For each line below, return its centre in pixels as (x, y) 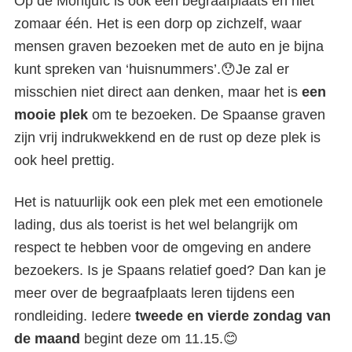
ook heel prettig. (64, 161)
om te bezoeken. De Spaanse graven (207, 115)
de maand (47, 339)
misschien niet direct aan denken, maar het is (158, 92)
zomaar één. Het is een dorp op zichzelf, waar (158, 24)
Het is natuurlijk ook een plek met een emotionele (169, 202)
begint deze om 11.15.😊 (159, 339)
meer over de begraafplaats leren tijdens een (154, 293)
